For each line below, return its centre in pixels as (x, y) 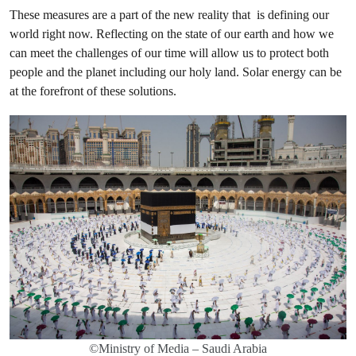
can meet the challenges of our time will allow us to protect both (169, 52)
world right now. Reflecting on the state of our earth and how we (172, 33)
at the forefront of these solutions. (93, 91)
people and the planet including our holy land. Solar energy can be (176, 72)
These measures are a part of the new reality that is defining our (169, 14)
